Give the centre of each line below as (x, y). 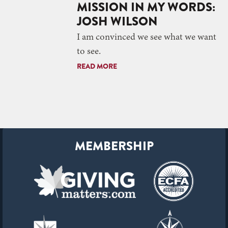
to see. (89, 52)
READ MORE (97, 66)
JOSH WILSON (117, 21)
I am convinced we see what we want (147, 37)
